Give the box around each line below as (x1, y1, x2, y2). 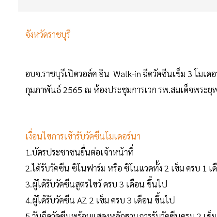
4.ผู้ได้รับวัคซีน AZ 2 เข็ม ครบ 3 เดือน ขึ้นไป (25, 194, 175, 206)
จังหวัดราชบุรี (25, 29, 72, 40)
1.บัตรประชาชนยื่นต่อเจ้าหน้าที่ (25, 146, 134, 158)
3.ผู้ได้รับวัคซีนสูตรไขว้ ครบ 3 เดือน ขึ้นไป (25, 178, 167, 190)
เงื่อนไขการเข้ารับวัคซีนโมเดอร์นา (25, 130, 142, 142)
